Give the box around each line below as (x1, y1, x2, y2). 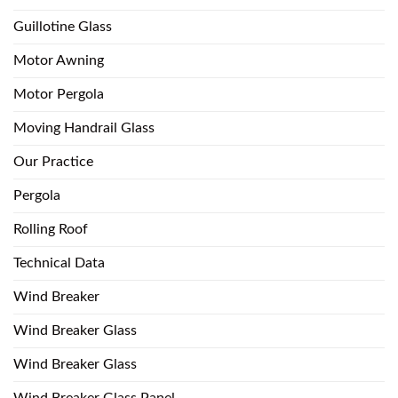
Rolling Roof (13, 221, 88, 236)
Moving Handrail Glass (13, 120, 155, 135)
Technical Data (13, 255, 105, 270)
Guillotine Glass (13, 19, 112, 34)
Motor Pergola (13, 86, 104, 101)
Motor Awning (13, 52, 104, 68)
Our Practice (13, 154, 93, 169)
